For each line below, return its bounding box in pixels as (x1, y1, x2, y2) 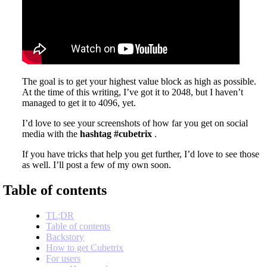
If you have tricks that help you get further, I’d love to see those (22, 148, 260, 159)
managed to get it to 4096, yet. (22, 97, 136, 108)
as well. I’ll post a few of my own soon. (22, 159, 172, 170)
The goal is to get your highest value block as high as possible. (22, 76, 257, 86)
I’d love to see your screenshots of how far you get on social (22, 117, 249, 128)
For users (46, 253, 81, 263)
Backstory (46, 231, 85, 242)
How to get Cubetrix (46, 242, 124, 253)
